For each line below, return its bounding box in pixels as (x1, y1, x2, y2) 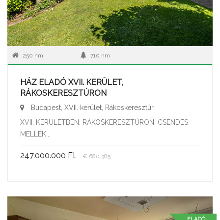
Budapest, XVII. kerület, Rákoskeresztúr (29, 104, 154, 111)
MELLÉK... (20, 130, 51, 138)
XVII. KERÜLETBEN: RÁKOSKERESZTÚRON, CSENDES (20, 118, 188, 126)
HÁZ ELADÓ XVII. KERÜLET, (20, 78, 123, 87)
